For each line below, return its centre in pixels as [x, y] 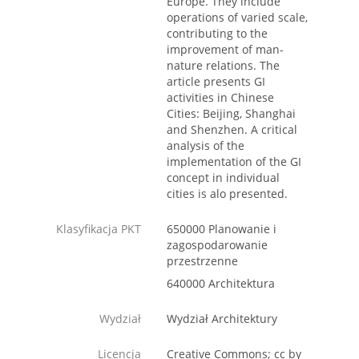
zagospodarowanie [217, 245]
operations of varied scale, [237, 18]
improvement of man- [225, 50]
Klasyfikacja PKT [99, 229]
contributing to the [217, 34]
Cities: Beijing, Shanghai [231, 114]
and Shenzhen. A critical [232, 130]
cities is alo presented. [227, 194]
